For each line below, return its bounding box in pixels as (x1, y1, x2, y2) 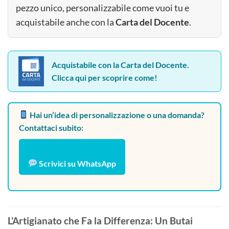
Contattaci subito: (19, 122, 83, 132)
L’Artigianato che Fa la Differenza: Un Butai (8, 215, 193, 227)
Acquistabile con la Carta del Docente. (52, 60, 189, 70)
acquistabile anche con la (16, 16, 116, 28)
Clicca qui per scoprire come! (52, 73, 157, 83)
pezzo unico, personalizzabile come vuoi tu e (16, 2, 189, 13)
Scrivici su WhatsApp (37, 158, 117, 168)
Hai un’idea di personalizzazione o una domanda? (28, 109, 205, 120)
